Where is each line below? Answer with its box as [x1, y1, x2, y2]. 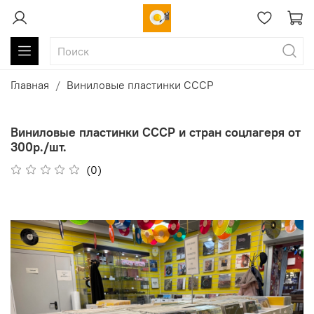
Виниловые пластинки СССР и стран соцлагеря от [11, 123, 301, 140]
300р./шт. [11, 138, 67, 155]
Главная [11, 78, 49, 93]
